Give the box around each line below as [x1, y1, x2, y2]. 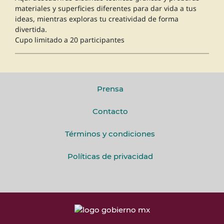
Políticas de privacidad [67, 151, 153, 161]
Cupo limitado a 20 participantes [15, 35, 124, 45]
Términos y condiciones [65, 129, 155, 139]
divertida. [15, 24, 47, 34]
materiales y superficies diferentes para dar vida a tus [15, 3, 196, 13]
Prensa [96, 84, 123, 94]
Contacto [92, 106, 128, 116]
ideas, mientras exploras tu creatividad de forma [15, 14, 178, 24]
